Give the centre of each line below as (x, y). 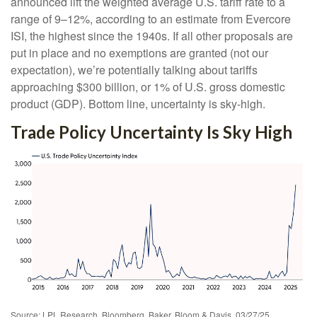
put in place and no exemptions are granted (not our (139, 53)
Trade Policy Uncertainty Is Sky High (151, 132)
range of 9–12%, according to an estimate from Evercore (151, 19)
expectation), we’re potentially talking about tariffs (134, 70)
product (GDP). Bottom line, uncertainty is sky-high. (138, 104)
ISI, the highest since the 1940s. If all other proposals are (152, 36)
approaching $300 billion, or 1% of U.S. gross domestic (148, 87)
